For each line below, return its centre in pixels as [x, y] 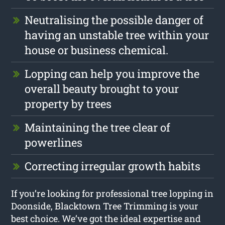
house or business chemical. [97, 50]
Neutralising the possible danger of [114, 20]
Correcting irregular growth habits [113, 166]
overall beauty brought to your [102, 88]
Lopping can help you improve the [112, 73]
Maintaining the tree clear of [98, 127]
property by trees [68, 103]
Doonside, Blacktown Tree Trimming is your [105, 206]
